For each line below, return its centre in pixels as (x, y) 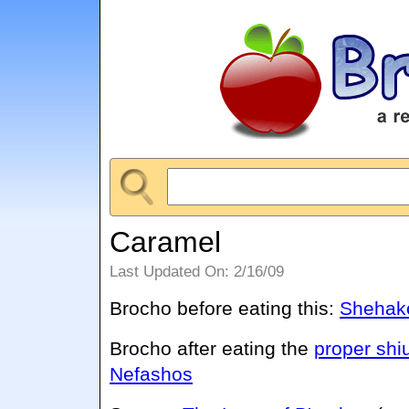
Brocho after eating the (212, 348)
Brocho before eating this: (225, 308)
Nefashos (152, 373)
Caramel (166, 241)
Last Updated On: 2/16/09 (197, 271)
